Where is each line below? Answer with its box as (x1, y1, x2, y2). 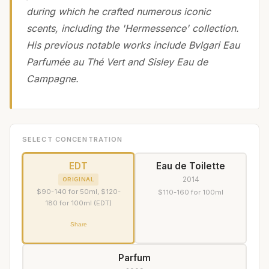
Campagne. (26, 72, 79, 85)
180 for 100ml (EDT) (45, 199, 112, 208)
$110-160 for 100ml (158, 187, 223, 196)
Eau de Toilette (156, 160, 225, 172)
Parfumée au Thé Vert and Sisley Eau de (26, 55, 208, 68)
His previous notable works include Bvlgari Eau (26, 38, 240, 51)
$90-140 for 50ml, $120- (36, 187, 121, 196)
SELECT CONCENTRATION (22, 134, 123, 144)
